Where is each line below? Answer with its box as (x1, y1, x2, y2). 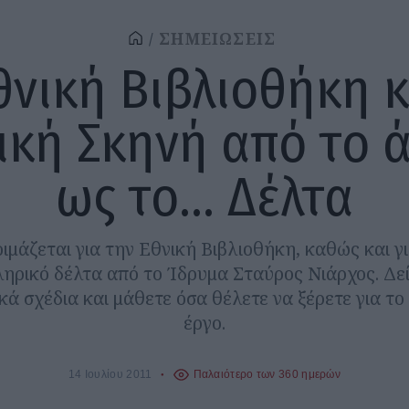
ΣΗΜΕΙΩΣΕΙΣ (159, 28, 277, 50)
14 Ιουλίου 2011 (68, 368, 152, 381)
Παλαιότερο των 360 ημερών (193, 368, 341, 381)
